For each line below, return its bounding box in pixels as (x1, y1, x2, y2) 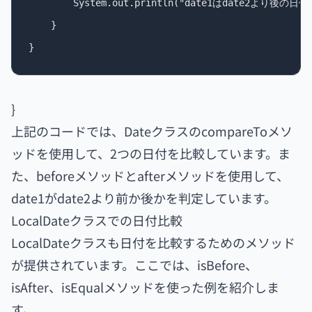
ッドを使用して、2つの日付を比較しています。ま (11, 144, 290, 162)
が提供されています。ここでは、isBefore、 (11, 256, 258, 274)
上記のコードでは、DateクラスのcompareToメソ (11, 122, 292, 140)
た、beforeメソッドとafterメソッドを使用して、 (11, 166, 289, 185)
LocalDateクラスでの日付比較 (11, 211, 182, 229)
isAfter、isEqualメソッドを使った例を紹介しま (11, 278, 279, 296)
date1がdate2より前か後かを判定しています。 (11, 189, 276, 207)
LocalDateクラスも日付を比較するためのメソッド (11, 233, 295, 251)
